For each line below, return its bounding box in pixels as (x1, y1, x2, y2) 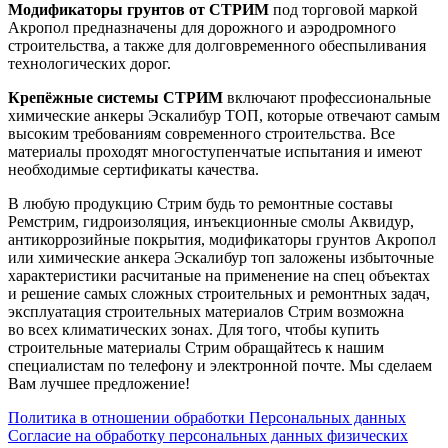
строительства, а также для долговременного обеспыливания (8, 36, 426, 54)
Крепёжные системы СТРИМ (8, 88, 223, 106)
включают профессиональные (223, 88, 431, 106)
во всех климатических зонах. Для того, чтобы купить (8, 320, 379, 338)
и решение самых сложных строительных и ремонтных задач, (8, 284, 430, 302)
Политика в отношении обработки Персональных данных (8, 408, 406, 426)
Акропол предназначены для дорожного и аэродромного (8, 18, 396, 36)
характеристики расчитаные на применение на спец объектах (8, 266, 430, 284)
